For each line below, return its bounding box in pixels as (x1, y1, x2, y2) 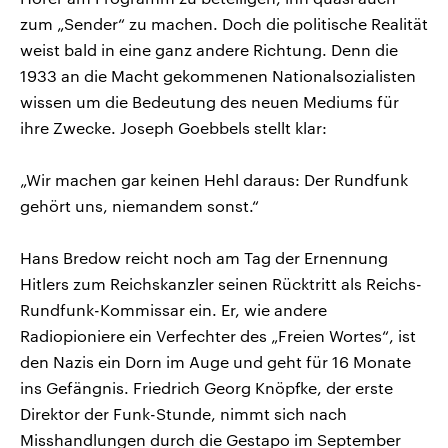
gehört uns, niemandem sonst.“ (20, 195, 259, 215)
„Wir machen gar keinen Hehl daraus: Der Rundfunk (20, 169, 408, 189)
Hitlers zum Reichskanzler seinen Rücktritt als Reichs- (20, 273, 422, 293)
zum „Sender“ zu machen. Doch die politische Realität (20, 13, 428, 33)
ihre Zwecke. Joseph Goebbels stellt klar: (20, 117, 327, 137)
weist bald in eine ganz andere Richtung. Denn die (20, 39, 398, 59)
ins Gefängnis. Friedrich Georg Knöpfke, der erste (20, 377, 393, 397)
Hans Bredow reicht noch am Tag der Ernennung (20, 247, 388, 267)
